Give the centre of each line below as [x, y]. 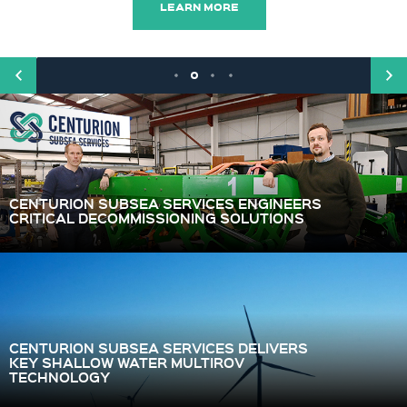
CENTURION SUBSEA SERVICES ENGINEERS [165, 203]
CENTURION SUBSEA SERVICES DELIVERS [159, 347]
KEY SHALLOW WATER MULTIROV [127, 362]
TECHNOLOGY [60, 377]
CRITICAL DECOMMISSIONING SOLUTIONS [157, 218]
